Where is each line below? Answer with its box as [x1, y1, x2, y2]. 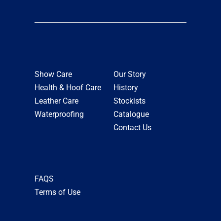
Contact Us [113, 122, 152, 132]
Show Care [34, 69, 72, 79]
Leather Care [34, 96, 78, 106]
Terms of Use [34, 187, 80, 197]
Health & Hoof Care [34, 82, 101, 92]
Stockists [113, 96, 146, 106]
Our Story [113, 69, 147, 79]
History [113, 82, 139, 92]
